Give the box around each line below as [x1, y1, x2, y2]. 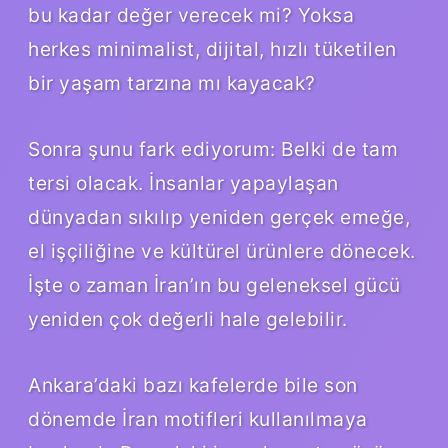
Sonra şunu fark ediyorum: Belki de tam [28, 137, 398, 162]
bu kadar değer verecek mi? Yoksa [28, 3, 354, 28]
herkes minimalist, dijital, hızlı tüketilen [28, 37, 397, 62]
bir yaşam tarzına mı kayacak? [28, 71, 316, 96]
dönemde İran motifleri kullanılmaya [28, 407, 368, 432]
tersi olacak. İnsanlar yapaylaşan [28, 171, 339, 196]
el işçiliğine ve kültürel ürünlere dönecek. [28, 239, 416, 264]
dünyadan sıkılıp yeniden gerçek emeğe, [28, 205, 410, 230]
